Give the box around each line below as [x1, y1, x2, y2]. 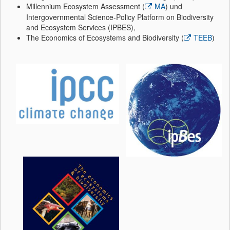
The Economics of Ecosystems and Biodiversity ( [26, 32, 184, 43]
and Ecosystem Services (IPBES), [26, 22, 136, 32]
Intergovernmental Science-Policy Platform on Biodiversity [26, 11, 214, 22]
